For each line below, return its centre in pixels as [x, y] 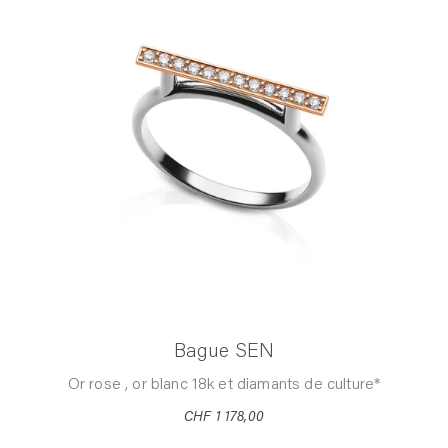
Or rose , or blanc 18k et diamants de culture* [224, 384]
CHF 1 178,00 [224, 417]
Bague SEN [224, 351]
